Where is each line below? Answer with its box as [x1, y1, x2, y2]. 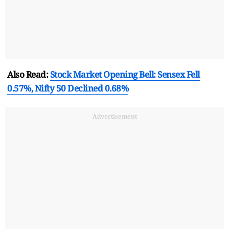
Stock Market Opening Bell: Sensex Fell [50, 68, 200, 80]
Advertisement [92, 111, 137, 121]
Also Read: [7, 68, 50, 80]
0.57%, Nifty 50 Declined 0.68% [7, 82, 128, 94]
